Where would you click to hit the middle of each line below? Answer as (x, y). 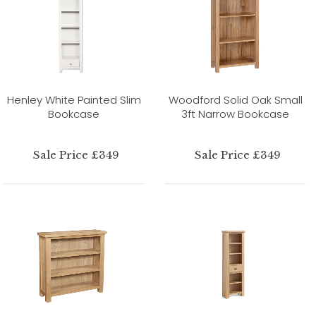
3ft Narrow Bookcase (235, 114)
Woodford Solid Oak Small (235, 99)
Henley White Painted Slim (74, 99)
